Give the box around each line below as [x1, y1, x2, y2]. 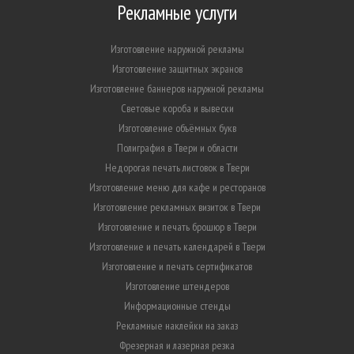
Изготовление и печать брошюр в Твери [97, 220, 257, 234]
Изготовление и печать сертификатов [102, 259, 252, 273]
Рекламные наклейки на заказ [116, 318, 238, 333]
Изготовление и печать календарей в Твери [88, 239, 265, 254]
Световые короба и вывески [120, 101, 234, 115]
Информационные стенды [123, 299, 231, 313]
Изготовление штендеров [125, 279, 229, 293]
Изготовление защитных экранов [111, 62, 243, 76]
